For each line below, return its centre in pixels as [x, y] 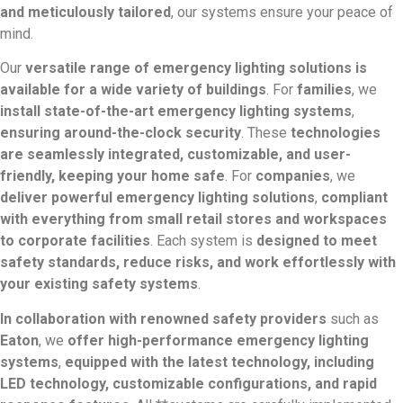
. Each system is [203, 241]
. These [266, 133]
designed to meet [317, 241]
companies [293, 176]
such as [353, 318]
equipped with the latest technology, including [219, 362]
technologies [336, 133]
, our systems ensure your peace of [282, 13]
